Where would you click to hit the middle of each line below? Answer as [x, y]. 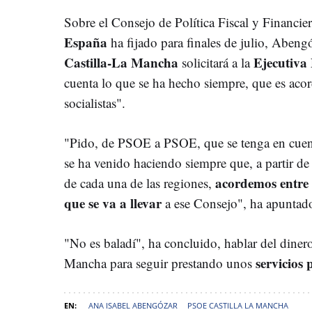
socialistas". [95, 102]
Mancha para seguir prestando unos [160, 263]
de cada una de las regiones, [138, 182]
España [86, 42]
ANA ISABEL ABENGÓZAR [133, 305]
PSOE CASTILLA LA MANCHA [238, 305]
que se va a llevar [115, 203]
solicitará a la [216, 62]
